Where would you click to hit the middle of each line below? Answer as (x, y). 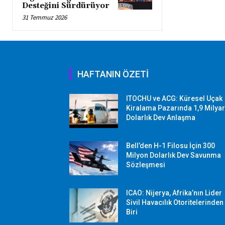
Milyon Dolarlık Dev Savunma (174, 155)
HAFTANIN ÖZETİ (113, 74)
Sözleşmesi (146, 164)
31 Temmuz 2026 (44, 17)
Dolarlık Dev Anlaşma (161, 117)
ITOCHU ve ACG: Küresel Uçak (175, 98)
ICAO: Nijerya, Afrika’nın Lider (174, 193)
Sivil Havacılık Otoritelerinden (175, 202)
